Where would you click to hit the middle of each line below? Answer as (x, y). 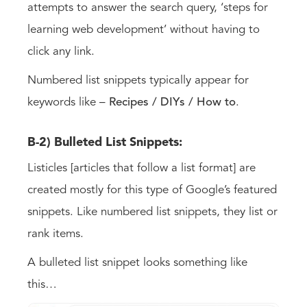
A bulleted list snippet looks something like (137, 262)
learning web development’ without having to (144, 29)
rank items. (57, 234)
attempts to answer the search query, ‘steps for (148, 8)
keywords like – (68, 102)
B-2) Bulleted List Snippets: (105, 142)
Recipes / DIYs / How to (172, 102)
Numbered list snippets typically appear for (138, 80)
